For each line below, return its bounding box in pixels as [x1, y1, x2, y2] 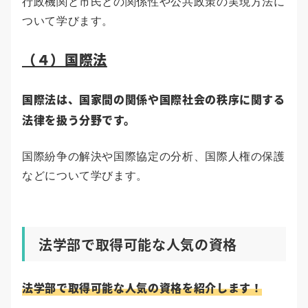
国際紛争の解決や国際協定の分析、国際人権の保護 [22, 150, 285, 164]
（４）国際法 [22, 49, 107, 70]
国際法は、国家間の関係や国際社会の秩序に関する [22, 91, 285, 108]
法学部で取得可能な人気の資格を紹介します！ [22, 279, 263, 296]
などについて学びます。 [22, 169, 148, 183]
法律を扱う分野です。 [22, 111, 135, 129]
